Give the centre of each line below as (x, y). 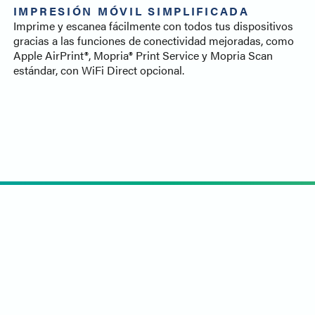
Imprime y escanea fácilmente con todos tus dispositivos (153, 26)
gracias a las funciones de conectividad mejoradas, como (153, 41)
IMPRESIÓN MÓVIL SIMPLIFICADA (131, 11)
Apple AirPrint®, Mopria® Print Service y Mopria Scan (143, 56)
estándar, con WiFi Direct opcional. (98, 70)
